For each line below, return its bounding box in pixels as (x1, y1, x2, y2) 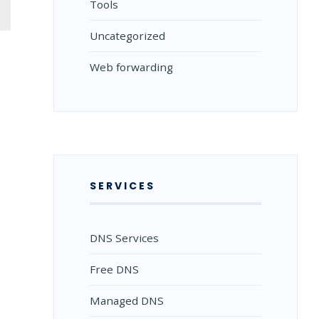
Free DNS (89, 262, 139, 276)
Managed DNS (89, 293, 164, 308)
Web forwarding (89, 60, 173, 74)
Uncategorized (89, 28, 165, 43)
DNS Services (89, 231, 159, 245)
